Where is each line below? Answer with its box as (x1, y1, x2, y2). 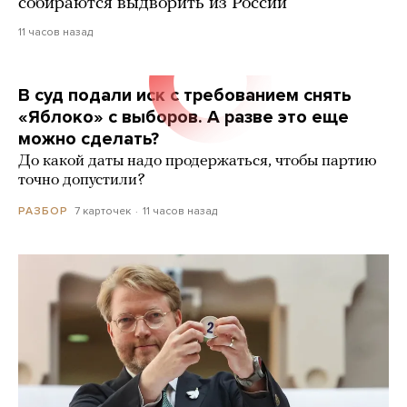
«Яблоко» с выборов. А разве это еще (18, 105, 349, 128)
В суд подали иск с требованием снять (18, 84, 352, 106)
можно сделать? (18, 127, 159, 150)
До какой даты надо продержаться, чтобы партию (18, 152, 377, 170)
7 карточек (74, 203, 131, 217)
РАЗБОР (18, 204, 68, 218)
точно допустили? (18, 171, 145, 189)
